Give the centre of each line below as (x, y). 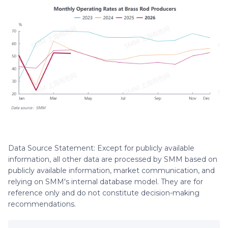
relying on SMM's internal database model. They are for (106, 181)
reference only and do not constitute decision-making (104, 193)
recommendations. (42, 204)
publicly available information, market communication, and (111, 170)
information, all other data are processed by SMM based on (113, 159)
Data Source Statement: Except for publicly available (101, 148)
